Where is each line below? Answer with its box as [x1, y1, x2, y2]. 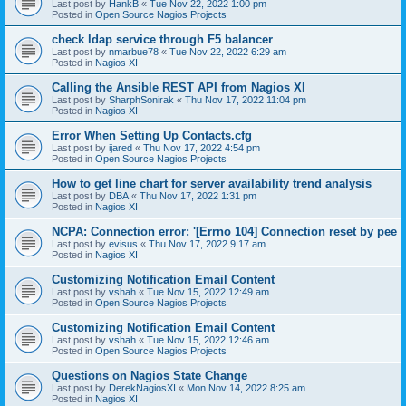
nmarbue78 [109, 45, 159, 57]
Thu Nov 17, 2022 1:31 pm [140, 189, 256, 201]
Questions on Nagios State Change [52, 368, 247, 382]
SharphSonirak [109, 93, 174, 105]
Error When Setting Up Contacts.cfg [52, 128, 252, 142]
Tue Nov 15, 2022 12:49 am [147, 285, 269, 297]
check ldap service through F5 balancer [52, 32, 273, 46]
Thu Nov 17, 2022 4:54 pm [143, 141, 260, 153]
